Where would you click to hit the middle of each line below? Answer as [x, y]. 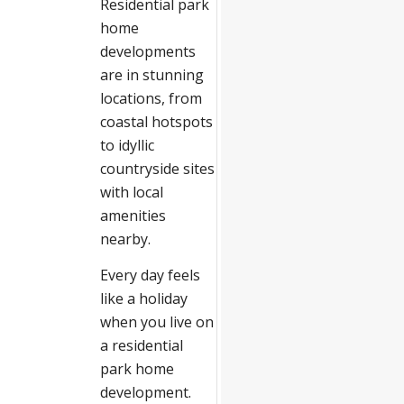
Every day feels [150, 275]
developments [147, 51]
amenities [133, 216]
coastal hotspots [156, 122]
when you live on [156, 321]
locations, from [151, 98]
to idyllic [127, 145]
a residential [141, 345]
